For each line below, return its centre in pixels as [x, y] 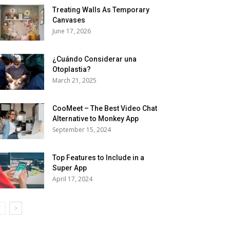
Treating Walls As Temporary [101, 10]
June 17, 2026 [72, 31]
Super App [70, 168]
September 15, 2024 [82, 130]
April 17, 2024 [72, 179]
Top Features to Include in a [98, 158]
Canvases [69, 20]
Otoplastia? [72, 69]
